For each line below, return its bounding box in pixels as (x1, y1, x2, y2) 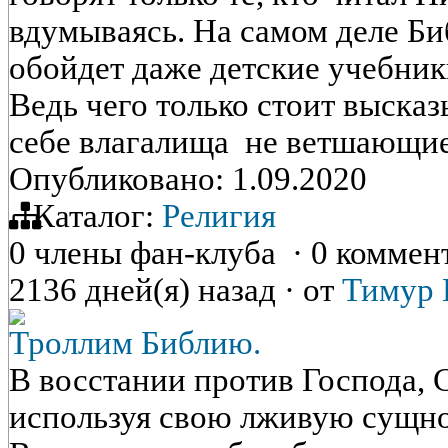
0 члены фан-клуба (9, 235, 292, 271)
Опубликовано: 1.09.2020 (9, 161, 367, 197)
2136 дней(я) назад (9, 272, 284, 308)
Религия (162, 198, 276, 234)
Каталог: (25, 198, 162, 234)
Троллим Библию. (9, 325, 261, 361)
